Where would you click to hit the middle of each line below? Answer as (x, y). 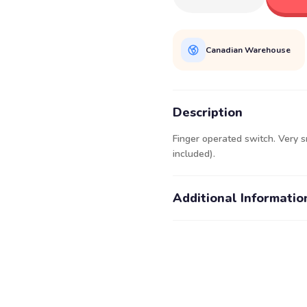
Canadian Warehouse (248, 50)
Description (208, 112)
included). (194, 154)
